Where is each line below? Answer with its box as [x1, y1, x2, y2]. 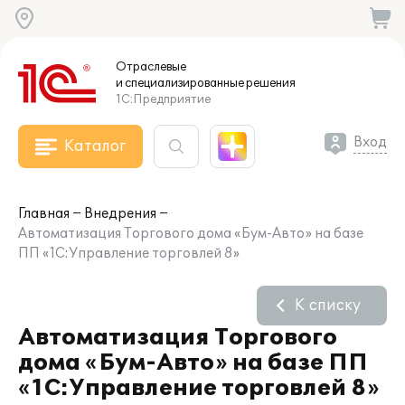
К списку [295, 297, 361, 315]
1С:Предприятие [116, 92, 211, 107]
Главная [18, 206, 70, 221]
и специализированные [116, 76, 244, 90]
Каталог [64, 137, 126, 155]
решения [244, 76, 296, 90]
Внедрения [84, 206, 156, 221]
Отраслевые [116, 60, 186, 74]
